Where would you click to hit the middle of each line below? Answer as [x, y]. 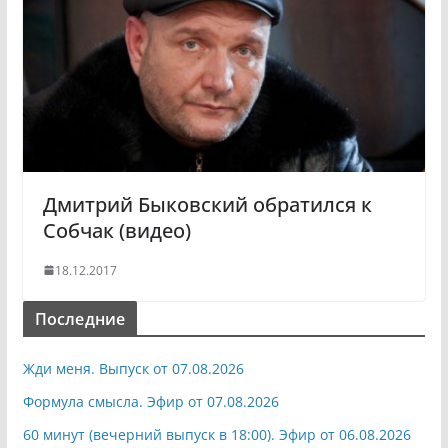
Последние [80, 318]
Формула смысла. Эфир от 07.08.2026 [150, 401]
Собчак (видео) [116, 230]
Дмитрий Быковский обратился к [207, 204]
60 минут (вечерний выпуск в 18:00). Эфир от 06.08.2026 [216, 434]
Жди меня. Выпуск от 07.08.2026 [133, 368]
